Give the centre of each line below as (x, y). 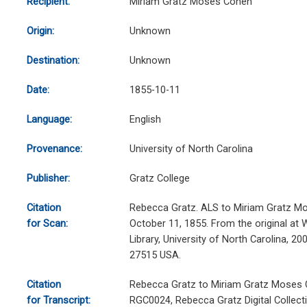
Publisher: (48, 179)
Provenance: (54, 149)
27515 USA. (155, 255)
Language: (49, 120)
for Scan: (47, 224)
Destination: (53, 61)
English (145, 120)
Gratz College (159, 179)
